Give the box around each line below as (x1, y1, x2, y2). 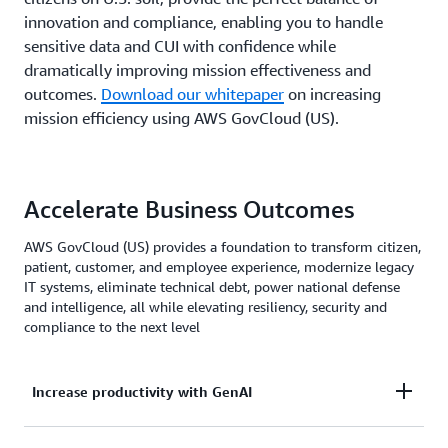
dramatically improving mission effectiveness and (24, 59, 371, 80)
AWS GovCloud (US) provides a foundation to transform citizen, (24, 237, 421, 255)
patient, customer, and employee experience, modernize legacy (24, 257, 414, 275)
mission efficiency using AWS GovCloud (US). (24, 107, 339, 128)
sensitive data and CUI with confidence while (24, 35, 336, 56)
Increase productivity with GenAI (32, 382, 252, 400)
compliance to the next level (24, 317, 200, 335)
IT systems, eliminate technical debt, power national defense (24, 277, 400, 295)
